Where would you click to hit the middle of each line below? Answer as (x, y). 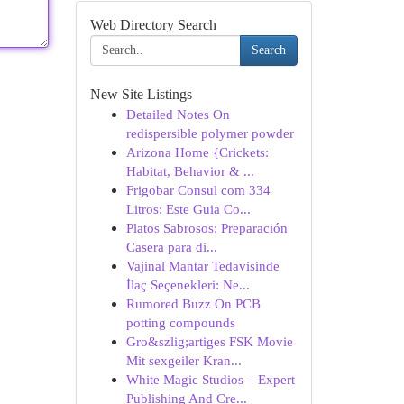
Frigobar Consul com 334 (198, 190)
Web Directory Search (153, 25)
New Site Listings (141, 94)
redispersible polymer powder (210, 133)
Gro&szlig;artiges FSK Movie (209, 341)
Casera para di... (171, 247)
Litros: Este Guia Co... (188, 209)
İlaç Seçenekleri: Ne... (188, 285)
